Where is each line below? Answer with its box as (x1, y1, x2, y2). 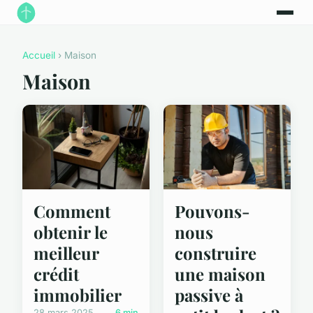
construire (175, 242, 256, 265)
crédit (34, 263, 79, 286)
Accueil (22, 50, 55, 61)
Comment (34, 200, 110, 223)
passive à (175, 284, 243, 307)
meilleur (34, 242, 99, 265)
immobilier (34, 284, 122, 307)
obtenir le (34, 221, 108, 244)
